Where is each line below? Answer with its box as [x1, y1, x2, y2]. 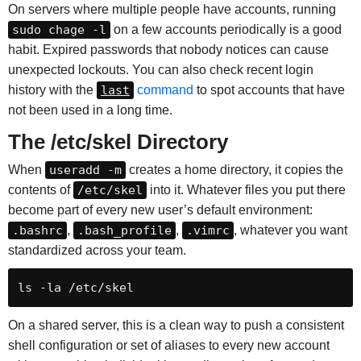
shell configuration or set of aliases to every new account [7, 338, 330, 353]
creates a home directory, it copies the [125, 163, 343, 177]
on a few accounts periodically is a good [110, 23, 342, 37]
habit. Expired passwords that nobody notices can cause [7, 43, 329, 57]
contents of [7, 183, 73, 197]
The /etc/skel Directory [7, 131, 228, 154]
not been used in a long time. [7, 103, 172, 118]
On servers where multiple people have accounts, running [7, 2, 336, 17]
